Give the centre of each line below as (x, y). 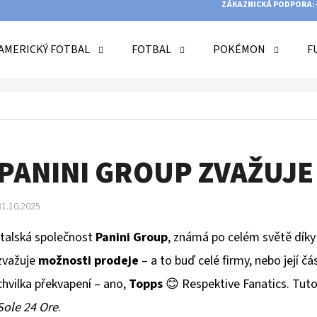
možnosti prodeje (88, 261)
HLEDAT (209, 145)
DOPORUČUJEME (100, 219)
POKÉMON (239, 50)
